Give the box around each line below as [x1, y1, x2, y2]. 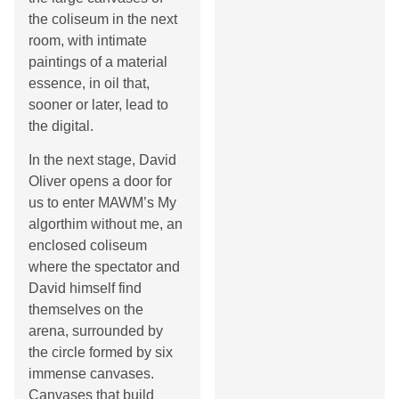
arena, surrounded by [28, 323, 163, 338]
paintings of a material [28, 53, 167, 69]
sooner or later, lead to [28, 96, 168, 112]
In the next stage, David [28, 152, 176, 167]
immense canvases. [28, 366, 154, 381]
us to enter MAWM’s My [28, 195, 176, 210]
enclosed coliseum [28, 238, 147, 253]
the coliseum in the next [28, 11, 177, 27]
